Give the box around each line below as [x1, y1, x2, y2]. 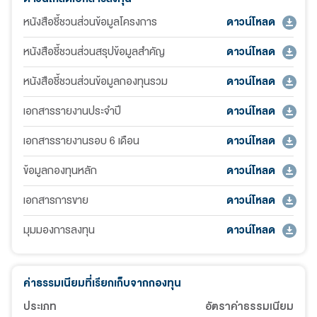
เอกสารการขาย [23, 192, 88, 210]
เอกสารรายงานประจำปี [23, 103, 121, 121]
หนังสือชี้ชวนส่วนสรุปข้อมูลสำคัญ [23, 43, 165, 62]
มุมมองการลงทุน [23, 221, 95, 240]
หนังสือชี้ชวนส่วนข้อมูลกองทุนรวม [23, 73, 168, 91]
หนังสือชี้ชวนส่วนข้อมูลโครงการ [23, 13, 157, 32]
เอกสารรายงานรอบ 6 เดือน [23, 132, 139, 151]
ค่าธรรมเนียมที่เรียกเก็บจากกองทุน [23, 275, 181, 293]
